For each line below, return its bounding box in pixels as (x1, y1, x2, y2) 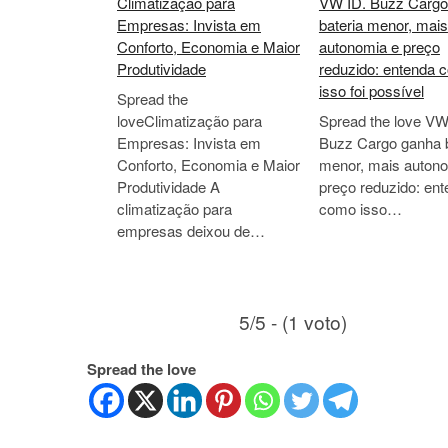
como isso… (318, 197, 402, 219)
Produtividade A (117, 175, 220, 197)
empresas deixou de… (117, 219, 265, 241)
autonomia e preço (318, 36, 440, 57)
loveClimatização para (117, 109, 262, 131)
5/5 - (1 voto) (239, 308, 347, 336)
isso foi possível (318, 80, 424, 101)
